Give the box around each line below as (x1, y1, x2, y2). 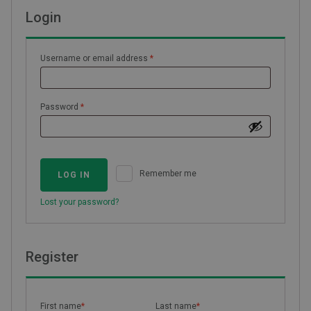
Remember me (140, 168, 196, 178)
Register (26, 248, 78, 265)
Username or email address (40, 53, 150, 63)
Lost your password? (40, 196, 119, 207)
